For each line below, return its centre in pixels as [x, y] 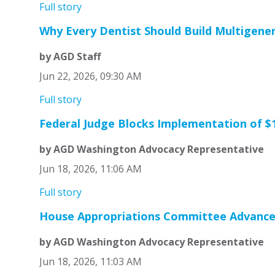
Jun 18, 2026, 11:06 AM [90, 169]
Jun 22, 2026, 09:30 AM [90, 76]
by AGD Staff [70, 57]
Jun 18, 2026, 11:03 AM [90, 262]
